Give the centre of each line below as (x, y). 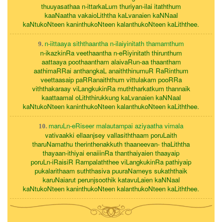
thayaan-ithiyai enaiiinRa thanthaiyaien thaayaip (111, 153)
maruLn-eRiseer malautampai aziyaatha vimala (116, 126)
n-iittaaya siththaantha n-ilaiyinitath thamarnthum (114, 44)
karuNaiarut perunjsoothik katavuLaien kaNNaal (111, 180)
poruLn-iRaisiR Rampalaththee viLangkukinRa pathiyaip (111, 162)
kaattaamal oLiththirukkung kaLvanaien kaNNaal (111, 98)
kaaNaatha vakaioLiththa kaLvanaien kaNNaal (111, 15)
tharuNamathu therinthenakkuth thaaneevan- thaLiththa (111, 144)
